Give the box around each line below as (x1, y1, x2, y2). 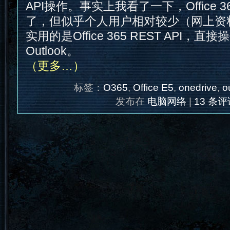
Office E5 (132, 82, 174, 93)
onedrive (178, 82, 217, 93)
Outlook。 (25, 44, 79, 57)
